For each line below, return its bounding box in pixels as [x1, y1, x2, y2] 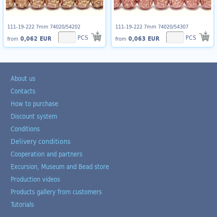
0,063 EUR [126, 33, 159, 43]
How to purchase [11, 98, 59, 108]
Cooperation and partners [11, 148, 83, 159]
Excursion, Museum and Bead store [11, 161, 109, 171]
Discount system [11, 110, 58, 121]
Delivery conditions [11, 136, 71, 146]
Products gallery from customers [11, 186, 102, 197]
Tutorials [11, 199, 34, 209]
